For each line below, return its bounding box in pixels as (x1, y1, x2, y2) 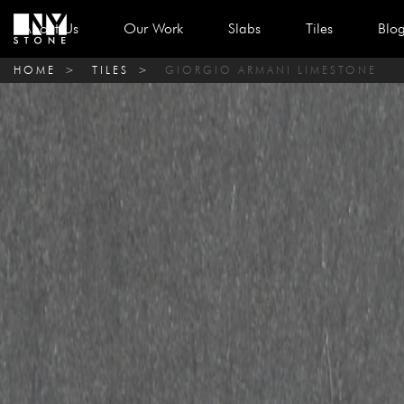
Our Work (124, 20, 183, 37)
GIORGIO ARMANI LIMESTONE (165, 63, 377, 77)
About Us (23, 20, 78, 37)
